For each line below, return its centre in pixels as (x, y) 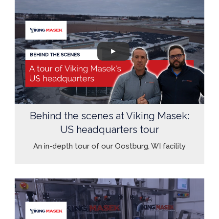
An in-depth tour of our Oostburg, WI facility (109, 146)
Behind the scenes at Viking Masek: (109, 116)
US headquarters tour (109, 130)
